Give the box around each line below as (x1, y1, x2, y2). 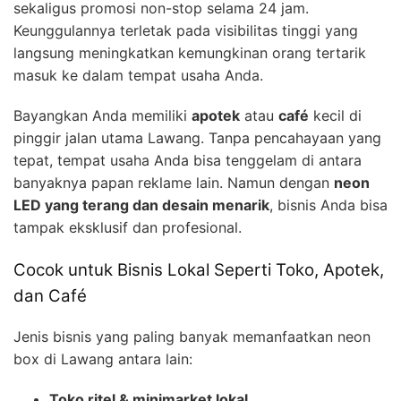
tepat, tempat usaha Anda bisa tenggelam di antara (13, 150, 362, 169)
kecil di (309, 106, 362, 124)
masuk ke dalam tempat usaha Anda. (13, 65, 263, 84)
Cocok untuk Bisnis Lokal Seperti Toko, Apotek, (13, 259, 384, 280)
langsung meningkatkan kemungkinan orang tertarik (13, 43, 366, 62)
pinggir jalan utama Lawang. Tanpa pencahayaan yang (13, 128, 381, 147)
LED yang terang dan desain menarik (13, 195, 269, 214)
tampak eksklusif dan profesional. (13, 218, 242, 236)
